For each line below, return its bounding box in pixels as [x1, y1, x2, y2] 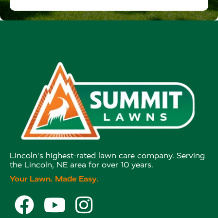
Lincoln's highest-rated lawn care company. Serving [10, 151, 205, 161]
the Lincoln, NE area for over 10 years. [10, 160, 153, 170]
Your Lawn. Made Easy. [10, 174, 98, 184]
